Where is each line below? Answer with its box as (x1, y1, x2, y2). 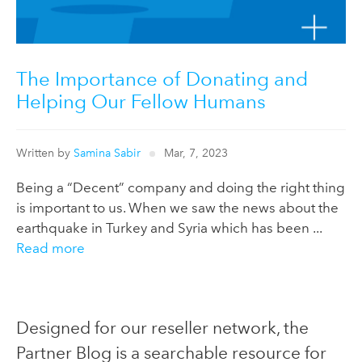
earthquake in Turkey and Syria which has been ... (16, 220, 322, 237)
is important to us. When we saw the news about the (16, 200, 339, 217)
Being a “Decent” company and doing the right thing (16, 179, 345, 196)
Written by (16, 145, 74, 161)
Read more (16, 240, 85, 257)
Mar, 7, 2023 (163, 145, 228, 161)
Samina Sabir (74, 145, 141, 161)
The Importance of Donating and (16, 66, 308, 90)
